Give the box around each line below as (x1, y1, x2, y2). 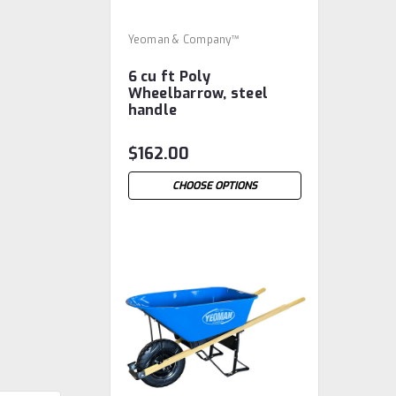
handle (127, 101, 178, 119)
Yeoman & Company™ (127, 33, 240, 47)
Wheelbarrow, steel (127, 84, 269, 103)
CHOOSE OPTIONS (171, 179, 257, 193)
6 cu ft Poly (127, 67, 211, 86)
